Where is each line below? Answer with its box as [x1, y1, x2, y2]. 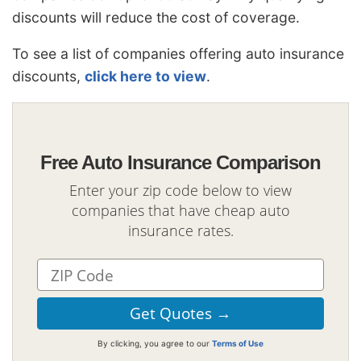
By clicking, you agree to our [98, 338, 212, 349]
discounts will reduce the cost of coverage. [12, 8, 300, 26]
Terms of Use [212, 338, 263, 349]
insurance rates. [127, 221, 234, 241]
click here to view [85, 68, 206, 85]
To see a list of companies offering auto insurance [12, 45, 344, 63]
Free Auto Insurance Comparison [40, 151, 321, 173]
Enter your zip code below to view [69, 180, 292, 201]
